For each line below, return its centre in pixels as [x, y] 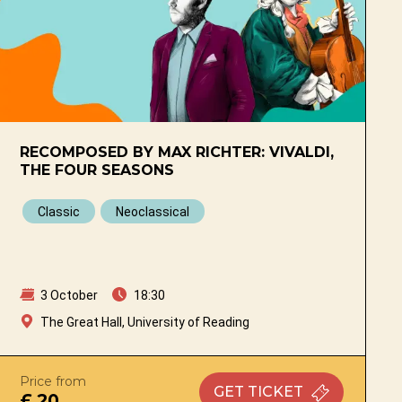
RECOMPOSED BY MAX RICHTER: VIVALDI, [177, 152]
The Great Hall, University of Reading [145, 322]
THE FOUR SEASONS [97, 170]
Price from [53, 381]
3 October [68, 295]
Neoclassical [153, 211]
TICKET [276, 391]
